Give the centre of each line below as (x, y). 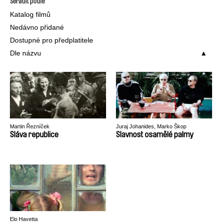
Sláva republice (34, 135)
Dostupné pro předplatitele (52, 40)
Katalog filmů (30, 14)
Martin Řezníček (30, 126)
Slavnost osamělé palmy (155, 135)
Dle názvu (26, 53)
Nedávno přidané (37, 27)
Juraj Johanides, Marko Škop (151, 126)
